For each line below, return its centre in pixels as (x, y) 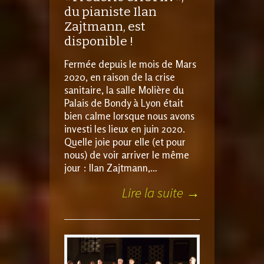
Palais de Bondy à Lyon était (124, 103)
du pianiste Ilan (110, 12)
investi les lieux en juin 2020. (125, 129)
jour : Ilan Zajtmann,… (111, 168)
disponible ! (99, 42)
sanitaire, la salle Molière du (124, 90)
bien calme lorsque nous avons (129, 116)
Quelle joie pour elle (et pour (125, 142)
